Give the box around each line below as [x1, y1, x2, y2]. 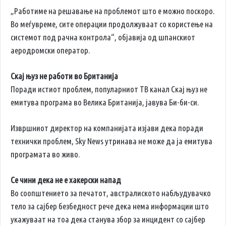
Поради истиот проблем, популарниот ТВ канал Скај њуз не [11, 84, 207, 94]
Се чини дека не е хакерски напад [11, 175, 121, 185]
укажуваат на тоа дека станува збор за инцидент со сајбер [11, 214, 205, 224]
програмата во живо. [11, 149, 80, 159]
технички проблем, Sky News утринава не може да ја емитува [11, 136, 212, 146]
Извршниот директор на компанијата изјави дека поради [11, 123, 203, 133]
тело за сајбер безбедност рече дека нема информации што [11, 201, 209, 211]
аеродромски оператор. [11, 45, 90, 55]
